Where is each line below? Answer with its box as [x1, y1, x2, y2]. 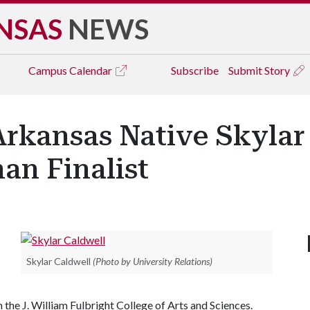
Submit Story [228, 64, 292, 77]
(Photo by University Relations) [93, 255, 212, 267]
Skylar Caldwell [26, 255, 91, 267]
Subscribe [171, 64, 219, 77]
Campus [28, 64, 69, 77]
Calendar [69, 64, 114, 77]
